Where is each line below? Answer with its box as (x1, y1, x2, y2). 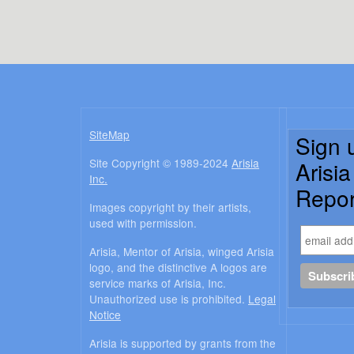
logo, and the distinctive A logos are (89, 259, 267, 276)
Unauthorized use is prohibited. (89, 291, 248, 307)
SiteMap (89, 126, 130, 143)
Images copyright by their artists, (89, 199, 251, 216)
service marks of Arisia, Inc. (89, 275, 226, 292)
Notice (89, 307, 121, 323)
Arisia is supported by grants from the (89, 335, 276, 352)
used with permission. (89, 215, 197, 232)
